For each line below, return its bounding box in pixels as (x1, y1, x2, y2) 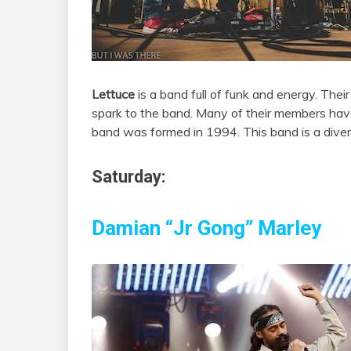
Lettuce (92, 86, 135, 103)
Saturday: (92, 167, 165, 187)
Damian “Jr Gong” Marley (92, 215, 321, 240)
